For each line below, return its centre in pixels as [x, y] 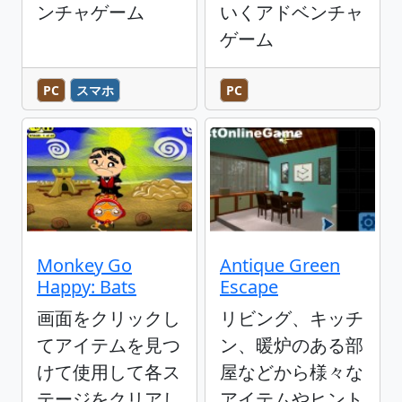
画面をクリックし [109, 319]
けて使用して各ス [109, 372]
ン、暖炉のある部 [292, 345]
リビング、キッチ [292, 319]
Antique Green [280, 266]
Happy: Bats [87, 287]
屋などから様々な [292, 372]
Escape [249, 287]
